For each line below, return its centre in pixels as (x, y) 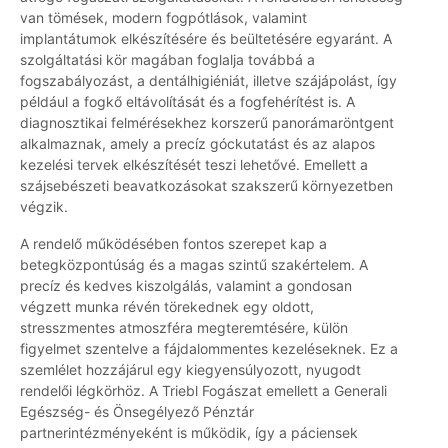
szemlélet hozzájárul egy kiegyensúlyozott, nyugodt (190, 370)
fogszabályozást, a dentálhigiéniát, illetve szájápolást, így (208, 81)
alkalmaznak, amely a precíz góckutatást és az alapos (197, 144)
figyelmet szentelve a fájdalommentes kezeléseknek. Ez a (209, 349)
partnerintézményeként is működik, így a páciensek (189, 433)
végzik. (44, 207)
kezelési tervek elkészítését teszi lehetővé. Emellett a (194, 165)
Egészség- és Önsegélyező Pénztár (137, 412)
